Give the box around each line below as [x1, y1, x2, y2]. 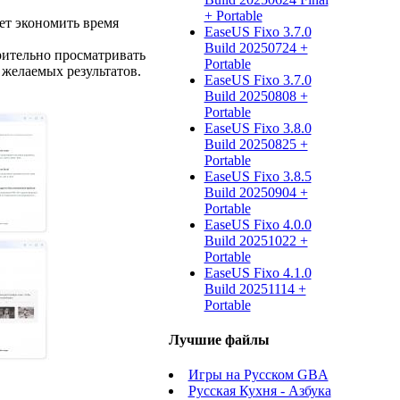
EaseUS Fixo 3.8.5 [204, 168, 312, 184]
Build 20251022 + [204, 232, 308, 248]
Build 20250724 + [204, 39, 308, 55]
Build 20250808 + [204, 87, 308, 104]
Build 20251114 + [204, 280, 306, 296]
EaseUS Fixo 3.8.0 [204, 120, 312, 136]
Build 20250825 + [204, 136, 308, 152]
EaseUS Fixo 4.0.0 [204, 216, 312, 232]
